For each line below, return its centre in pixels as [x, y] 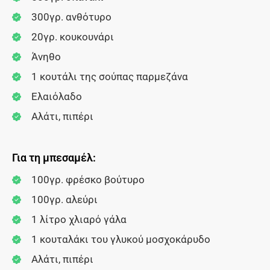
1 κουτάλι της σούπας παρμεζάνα [109, 76]
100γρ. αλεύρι [64, 199]
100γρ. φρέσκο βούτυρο [88, 179]
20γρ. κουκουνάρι [72, 36]
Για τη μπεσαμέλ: [54, 157]
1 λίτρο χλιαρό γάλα [79, 219]
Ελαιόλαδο [56, 96]
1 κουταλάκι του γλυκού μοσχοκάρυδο [121, 239]
